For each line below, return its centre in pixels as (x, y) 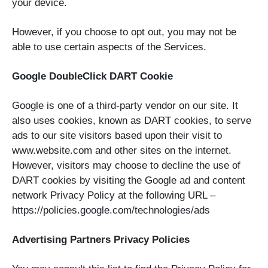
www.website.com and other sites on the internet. (122, 151)
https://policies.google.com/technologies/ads (111, 211)
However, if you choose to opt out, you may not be (124, 32)
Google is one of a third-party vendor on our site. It (125, 106)
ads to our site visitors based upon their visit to (117, 136)
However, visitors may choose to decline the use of (126, 166)
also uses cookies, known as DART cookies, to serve (132, 121)
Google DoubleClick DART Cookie (92, 77)
